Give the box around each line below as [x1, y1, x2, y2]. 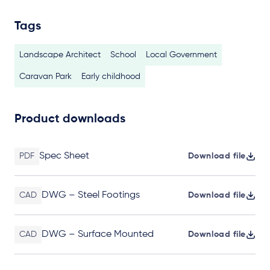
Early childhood [81, 72, 140, 81]
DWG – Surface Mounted [42, 230, 154, 239]
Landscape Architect [19, 51, 101, 59]
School [110, 51, 136, 59]
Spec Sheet [39, 151, 89, 161]
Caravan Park [19, 72, 72, 81]
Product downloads [14, 113, 125, 125]
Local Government [146, 51, 217, 59]
